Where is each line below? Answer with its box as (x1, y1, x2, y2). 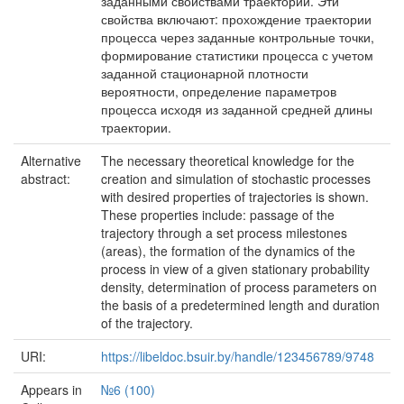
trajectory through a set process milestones (101, 224, 347, 242)
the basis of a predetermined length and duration (101, 296, 380, 314)
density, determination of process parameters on (101, 278, 377, 296)
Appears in (21, 381, 82, 399)
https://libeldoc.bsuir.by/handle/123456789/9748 (101, 347, 374, 365)
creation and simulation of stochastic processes (101, 170, 371, 188)
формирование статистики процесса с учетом (101, 46, 373, 64)
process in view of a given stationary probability (101, 260, 370, 278)
